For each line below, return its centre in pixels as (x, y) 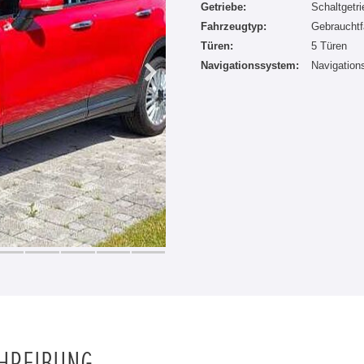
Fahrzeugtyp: (234, 26)
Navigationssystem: (250, 65)
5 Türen (329, 46)
